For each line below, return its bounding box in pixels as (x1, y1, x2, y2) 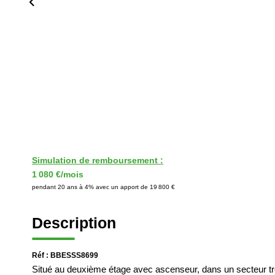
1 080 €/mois (32, 169, 83, 179)
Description (32, 214, 116, 231)
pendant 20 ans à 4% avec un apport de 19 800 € (32, 184, 175, 190)
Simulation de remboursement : (32, 155, 163, 165)
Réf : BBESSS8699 (32, 251, 98, 260)
